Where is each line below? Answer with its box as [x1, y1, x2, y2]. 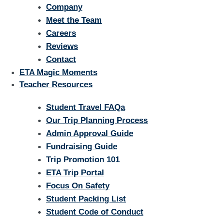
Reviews [46, 41, 78, 51]
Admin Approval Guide [46, 129, 133, 139]
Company [46, 2, 82, 12]
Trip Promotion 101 [46, 155, 120, 165]
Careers [46, 28, 76, 38]
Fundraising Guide [46, 142, 117, 152]
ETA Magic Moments [19, 67, 97, 77]
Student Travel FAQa [46, 103, 125, 112]
